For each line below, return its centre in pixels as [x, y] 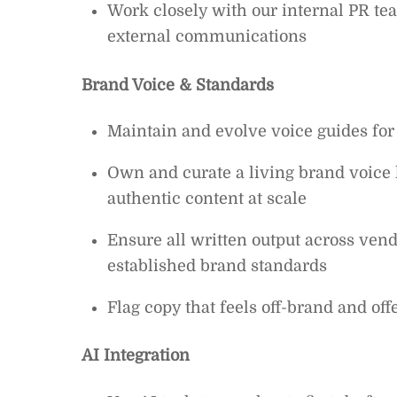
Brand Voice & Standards [178, 85]
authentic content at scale [206, 198]
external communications [206, 37]
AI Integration [136, 356]
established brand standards [217, 265]
